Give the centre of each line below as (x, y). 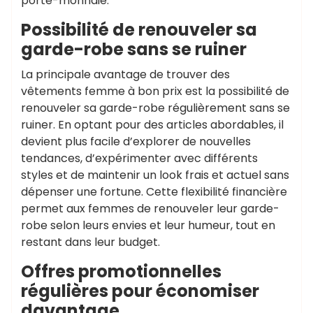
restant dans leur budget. (90, 242)
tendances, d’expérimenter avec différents (139, 158)
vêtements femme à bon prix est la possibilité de (155, 91)
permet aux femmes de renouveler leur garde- (150, 208)
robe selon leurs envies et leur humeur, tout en (148, 225)
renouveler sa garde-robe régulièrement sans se (155, 108)
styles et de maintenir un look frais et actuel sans (155, 175)
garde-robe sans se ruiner (134, 49)
